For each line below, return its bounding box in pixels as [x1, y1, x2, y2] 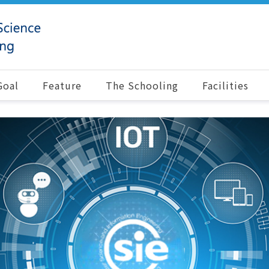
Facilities [202, 78, 249, 92]
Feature [42, 78, 82, 92]
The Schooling [106, 78, 179, 92]
